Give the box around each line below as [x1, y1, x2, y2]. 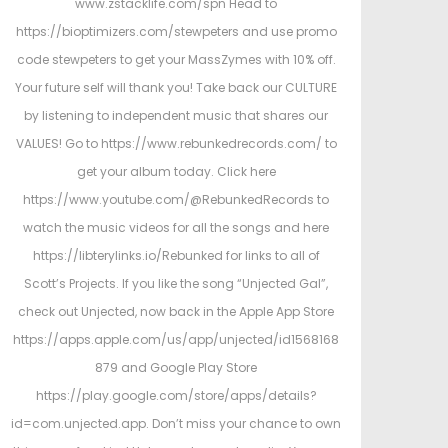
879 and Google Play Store [95, 359, 257, 376]
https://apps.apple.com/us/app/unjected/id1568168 [13, 331, 339, 348]
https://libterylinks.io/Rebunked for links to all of [32, 247, 320, 264]
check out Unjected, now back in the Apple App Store [18, 303, 334, 320]
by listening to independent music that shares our [24, 107, 328, 124]
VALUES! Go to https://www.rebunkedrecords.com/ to [15, 135, 337, 152]
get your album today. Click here [76, 163, 276, 180]
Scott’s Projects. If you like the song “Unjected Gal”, [24, 275, 328, 292]
